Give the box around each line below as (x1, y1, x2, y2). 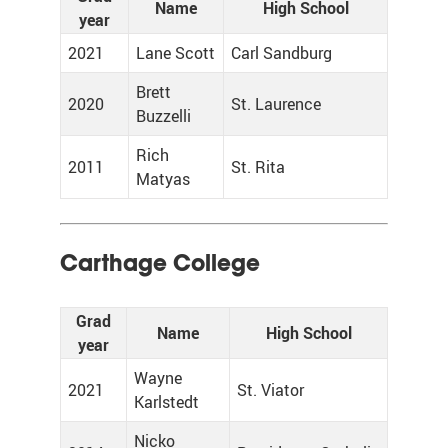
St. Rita (231, 156, 285, 178)
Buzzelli (136, 105, 191, 127)
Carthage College (60, 248, 260, 278)
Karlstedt (134, 391, 199, 413)
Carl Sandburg (231, 42, 332, 64)
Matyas (136, 168, 190, 190)
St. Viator (237, 379, 304, 401)
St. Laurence (231, 93, 321, 115)
